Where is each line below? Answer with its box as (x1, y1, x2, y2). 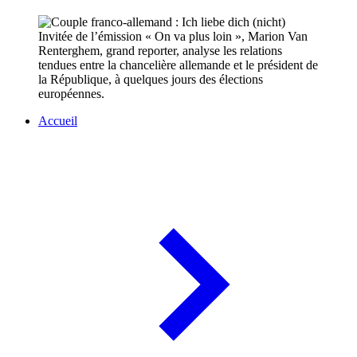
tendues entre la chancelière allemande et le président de (38, 58, 318, 73)
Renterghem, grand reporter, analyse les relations (38, 44, 282, 58)
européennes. (38, 87, 104, 101)
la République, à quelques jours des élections (38, 73, 263, 87)
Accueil (38, 114, 77, 128)
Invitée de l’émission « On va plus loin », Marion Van (38, 29, 308, 44)
